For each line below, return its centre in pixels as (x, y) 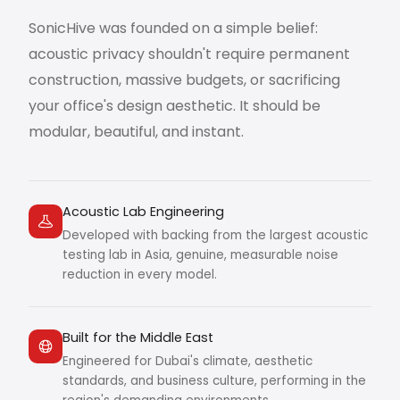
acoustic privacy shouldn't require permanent (189, 54)
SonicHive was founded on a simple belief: (173, 28)
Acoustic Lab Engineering (143, 212)
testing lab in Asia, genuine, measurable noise (200, 254)
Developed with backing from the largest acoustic (215, 235)
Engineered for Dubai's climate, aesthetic (187, 361)
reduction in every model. (140, 274)
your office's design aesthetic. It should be (175, 106)
